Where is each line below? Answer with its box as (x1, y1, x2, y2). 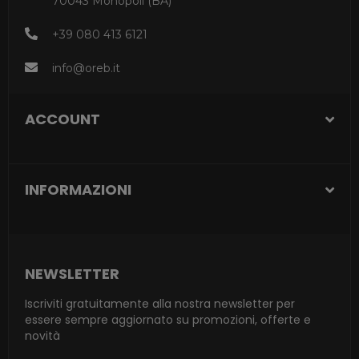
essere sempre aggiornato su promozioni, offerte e (25, 312, 311, 329)
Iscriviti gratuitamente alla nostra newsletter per (25, 296, 295, 313)
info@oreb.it (52, 61, 120, 76)
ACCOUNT (25, 109, 100, 130)
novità (25, 328, 60, 345)
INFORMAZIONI (25, 179, 131, 200)
